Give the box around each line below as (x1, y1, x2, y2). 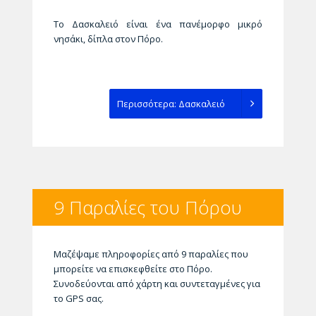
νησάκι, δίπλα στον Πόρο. (53, 32, 163, 45)
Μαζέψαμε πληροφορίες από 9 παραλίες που (53, 247, 248, 260)
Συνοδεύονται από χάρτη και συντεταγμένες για (53, 276, 260, 290)
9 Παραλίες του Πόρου (53, 194, 242, 220)
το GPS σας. (53, 291, 104, 305)
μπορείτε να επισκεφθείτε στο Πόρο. (53, 262, 212, 275)
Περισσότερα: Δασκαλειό (117, 97, 228, 110)
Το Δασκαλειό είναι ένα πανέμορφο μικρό (53, 17, 263, 30)
